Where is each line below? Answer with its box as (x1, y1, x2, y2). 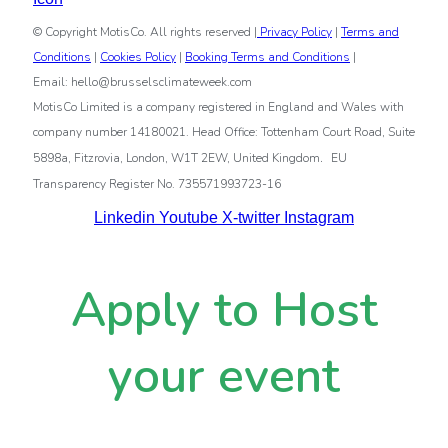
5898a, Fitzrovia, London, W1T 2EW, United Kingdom (33, 150, 320, 167)
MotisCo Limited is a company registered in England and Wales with (33, 99, 404, 116)
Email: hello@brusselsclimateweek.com (33, 74, 252, 91)
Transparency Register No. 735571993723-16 (33, 176, 281, 193)
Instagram (284, 209, 354, 227)
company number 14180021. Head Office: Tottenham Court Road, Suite (33, 124, 415, 141)
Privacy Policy (257, 24, 332, 41)
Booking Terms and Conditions (185, 49, 350, 66)
